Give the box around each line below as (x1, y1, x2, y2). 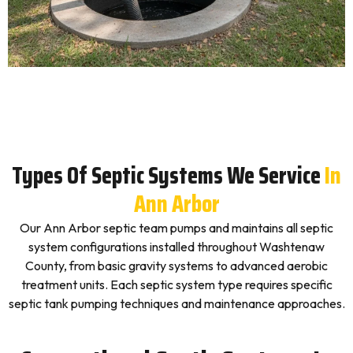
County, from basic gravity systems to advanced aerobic (25, 258, 328, 273)
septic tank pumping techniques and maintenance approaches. (8, 295, 345, 311)
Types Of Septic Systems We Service (12, 157, 321, 194)
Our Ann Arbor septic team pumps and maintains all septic (20, 220, 333, 236)
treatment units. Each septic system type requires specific (20, 277, 333, 292)
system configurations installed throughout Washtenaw (28, 239, 325, 255)
